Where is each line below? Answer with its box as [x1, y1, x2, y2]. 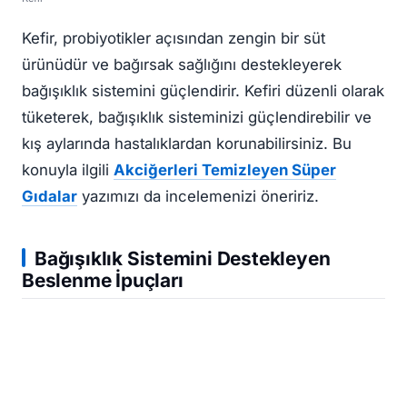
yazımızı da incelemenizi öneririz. [77, 187, 319, 206]
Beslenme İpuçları [22, 269, 184, 292]
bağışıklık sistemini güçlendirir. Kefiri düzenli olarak [22, 82, 384, 101]
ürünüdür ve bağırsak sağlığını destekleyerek [22, 55, 342, 74]
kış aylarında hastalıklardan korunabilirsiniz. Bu [22, 134, 352, 154]
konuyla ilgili [22, 161, 114, 180]
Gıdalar [22, 187, 77, 206]
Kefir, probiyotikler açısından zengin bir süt [22, 29, 325, 48]
